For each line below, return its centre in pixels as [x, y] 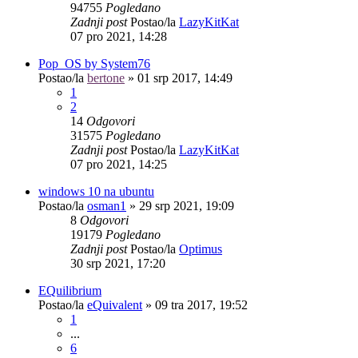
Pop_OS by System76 [94, 63]
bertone [106, 78]
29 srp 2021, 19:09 [187, 205]
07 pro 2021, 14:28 [119, 36]
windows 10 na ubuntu [96, 191]
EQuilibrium [70, 290]
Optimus [201, 249]
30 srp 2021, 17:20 [118, 263]
